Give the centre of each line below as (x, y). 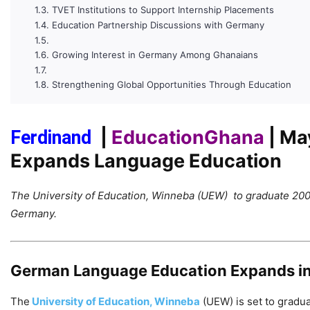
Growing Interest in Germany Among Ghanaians (155, 55)
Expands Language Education (146, 161)
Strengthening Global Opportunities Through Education (171, 85)
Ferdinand (53, 137)
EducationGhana (190, 137)
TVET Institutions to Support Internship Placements (163, 10)
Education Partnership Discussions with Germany (158, 25)
